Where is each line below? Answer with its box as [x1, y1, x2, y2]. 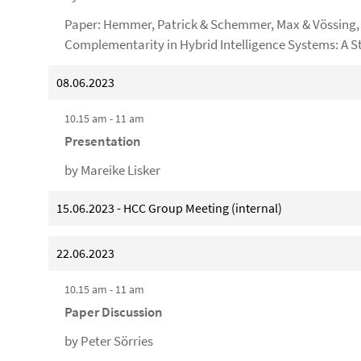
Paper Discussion [64, 303, 163, 321]
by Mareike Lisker [64, 161, 160, 179]
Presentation [64, 132, 141, 150]
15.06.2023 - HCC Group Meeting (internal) [56, 200, 282, 216]
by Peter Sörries [64, 332, 153, 350]
